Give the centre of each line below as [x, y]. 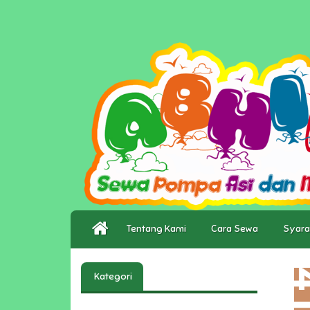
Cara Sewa [237, 228]
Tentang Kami [158, 228]
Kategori [112, 276]
